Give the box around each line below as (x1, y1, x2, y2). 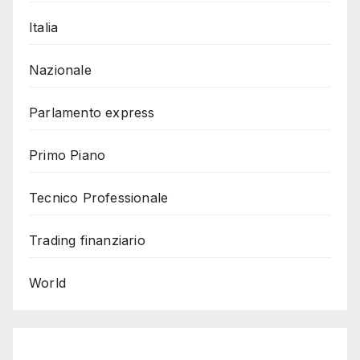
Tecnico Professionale (29, 190, 169, 207)
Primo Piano (29, 147, 106, 164)
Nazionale (29, 62, 92, 79)
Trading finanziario (29, 232, 145, 249)
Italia (29, 19, 59, 36)
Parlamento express (29, 104, 155, 121)
